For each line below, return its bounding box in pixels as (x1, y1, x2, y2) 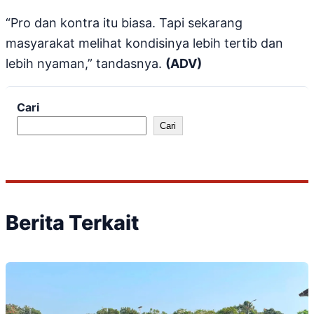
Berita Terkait (6, 210, 139, 235)
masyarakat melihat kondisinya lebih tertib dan (6, 36, 283, 51)
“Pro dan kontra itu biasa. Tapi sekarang (6, 15, 243, 31)
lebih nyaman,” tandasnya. (6, 56, 165, 71)
